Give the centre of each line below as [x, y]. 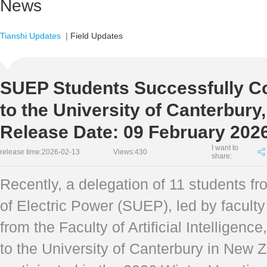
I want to [225, 148]
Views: [124, 152]
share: [222, 156]
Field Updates [97, 36]
